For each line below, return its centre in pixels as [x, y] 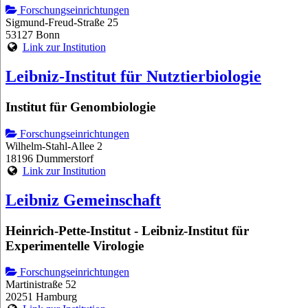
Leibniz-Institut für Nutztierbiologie [133, 77]
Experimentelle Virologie [75, 245]
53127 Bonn [33, 35]
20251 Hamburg [41, 297]
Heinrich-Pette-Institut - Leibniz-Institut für [127, 230]
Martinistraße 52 [41, 285]
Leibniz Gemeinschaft [83, 200]
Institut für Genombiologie [80, 107]
